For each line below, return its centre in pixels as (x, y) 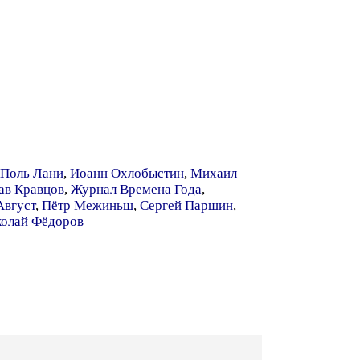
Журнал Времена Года (136, 189)
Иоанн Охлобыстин (127, 173)
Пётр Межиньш (88, 205)
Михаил (214, 173)
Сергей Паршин (186, 205)
